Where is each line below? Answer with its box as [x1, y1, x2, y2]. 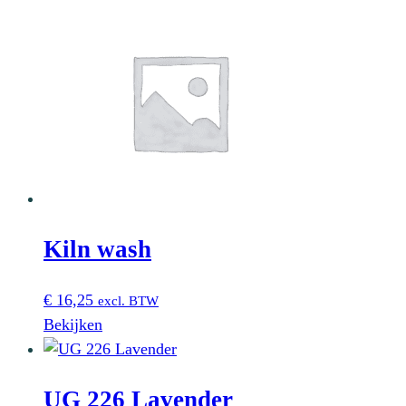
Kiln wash [43, 236, 151, 264]
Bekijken [43, 314, 102, 333]
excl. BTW [98, 293, 159, 308]
